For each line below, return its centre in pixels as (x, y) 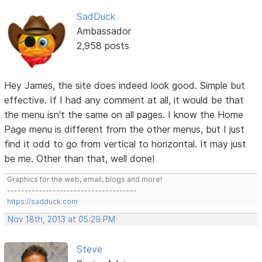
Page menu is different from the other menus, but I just (125, 130)
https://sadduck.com (43, 202)
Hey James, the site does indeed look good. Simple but (125, 86)
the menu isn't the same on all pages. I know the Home (124, 115)
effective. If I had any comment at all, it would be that (124, 100)
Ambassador (104, 31)
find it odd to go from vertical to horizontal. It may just (125, 144)
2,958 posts (103, 45)
